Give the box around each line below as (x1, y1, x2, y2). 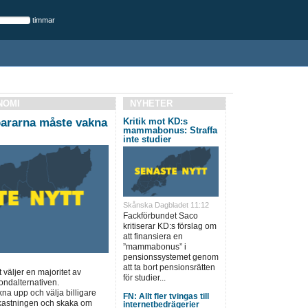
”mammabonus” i (122, 241, 186, 252)
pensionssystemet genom (122, 252, 219, 262)
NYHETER (129, 98, 173, 109)
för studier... (122, 272, 166, 283)
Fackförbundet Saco (122, 210, 198, 221)
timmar (30, 16, 55, 24)
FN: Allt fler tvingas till (122, 291, 209, 301)
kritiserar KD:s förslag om (122, 221, 217, 231)
